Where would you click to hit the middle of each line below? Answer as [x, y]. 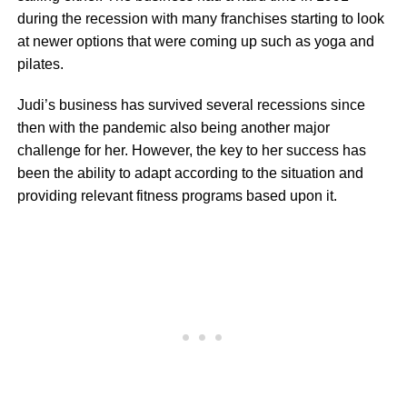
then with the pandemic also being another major [173, 128]
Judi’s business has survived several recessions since [191, 105]
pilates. [40, 65]
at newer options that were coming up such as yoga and [195, 42]
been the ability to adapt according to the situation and [190, 174]
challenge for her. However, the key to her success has [191, 151]
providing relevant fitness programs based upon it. [177, 196]
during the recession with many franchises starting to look [200, 19]
